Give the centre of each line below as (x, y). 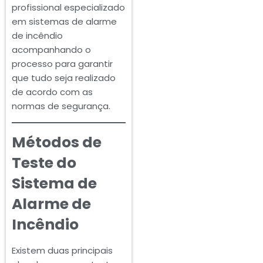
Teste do (44, 163)
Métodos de (57, 143)
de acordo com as (52, 92)
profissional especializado (68, 8)
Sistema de (54, 184)
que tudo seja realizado (64, 78)
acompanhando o (51, 50)
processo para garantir (62, 64)
